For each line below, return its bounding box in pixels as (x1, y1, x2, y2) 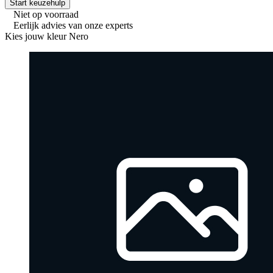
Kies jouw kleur (5, 31, 66, 42)
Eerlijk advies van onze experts (13, 20, 133, 31)
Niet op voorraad (13, 9, 79, 20)
